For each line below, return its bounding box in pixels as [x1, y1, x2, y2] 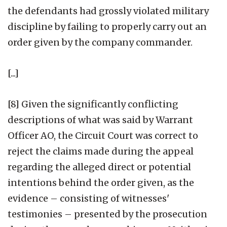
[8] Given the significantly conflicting [8, 98, 178, 110]
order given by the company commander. [8, 36, 193, 48]
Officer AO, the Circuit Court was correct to [8, 129, 198, 141]
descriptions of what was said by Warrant [8, 113, 193, 126]
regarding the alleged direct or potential [8, 161, 191, 173]
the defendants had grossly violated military [8, 5, 209, 17]
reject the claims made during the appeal [8, 145, 194, 157]
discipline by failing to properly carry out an [8, 20, 207, 32]
